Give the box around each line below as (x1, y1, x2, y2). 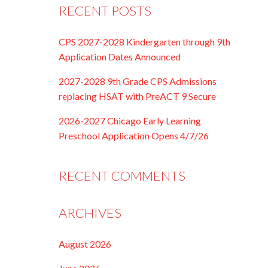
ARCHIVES (59, 205, 122, 221)
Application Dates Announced (59, 51, 181, 62)
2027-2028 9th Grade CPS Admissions (59, 75, 217, 87)
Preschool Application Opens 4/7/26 (59, 130, 209, 141)
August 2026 (59, 238, 112, 249)
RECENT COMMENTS (59, 167, 186, 184)
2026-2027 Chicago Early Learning (59, 115, 202, 126)
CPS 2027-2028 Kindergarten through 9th (59, 36, 231, 47)
